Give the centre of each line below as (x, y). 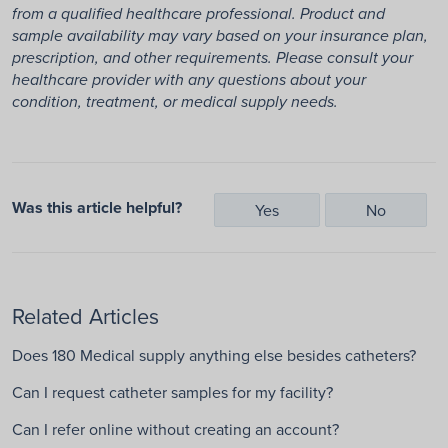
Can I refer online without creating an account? (175, 429)
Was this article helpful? (97, 207)
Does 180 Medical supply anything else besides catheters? (214, 355)
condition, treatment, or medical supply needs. (175, 102)
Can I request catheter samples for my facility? (172, 392)
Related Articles (85, 316)
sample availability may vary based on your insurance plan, (220, 36)
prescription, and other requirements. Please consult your (212, 58)
